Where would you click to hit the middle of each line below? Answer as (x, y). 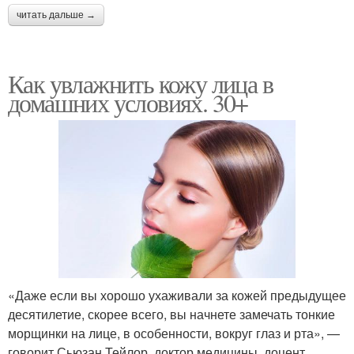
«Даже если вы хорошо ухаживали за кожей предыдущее (177, 295)
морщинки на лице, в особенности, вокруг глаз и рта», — (174, 333)
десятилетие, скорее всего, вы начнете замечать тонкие (171, 314)
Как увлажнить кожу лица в (140, 83)
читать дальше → (56, 15)
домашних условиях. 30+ (128, 102)
